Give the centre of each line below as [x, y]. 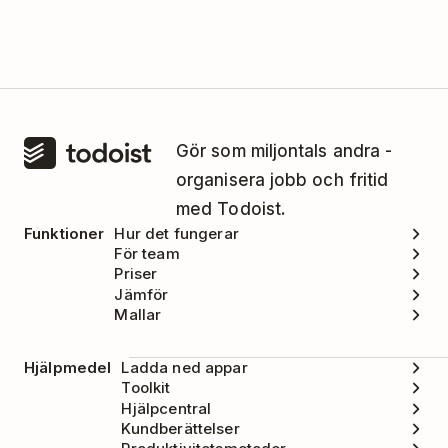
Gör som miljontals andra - [284, 150]
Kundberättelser [180, 428]
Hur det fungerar [176, 233]
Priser [136, 274]
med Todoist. [231, 208]
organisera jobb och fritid [282, 179]
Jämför [141, 294]
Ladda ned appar [184, 368]
